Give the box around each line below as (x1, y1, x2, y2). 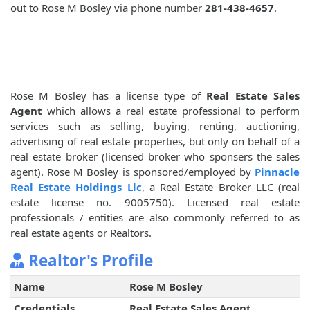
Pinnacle (255, 165, 300, 179)
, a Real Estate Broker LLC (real (141, 180, 300, 194)
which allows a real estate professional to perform (42, 104, 300, 118)
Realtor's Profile (24, 250, 153, 272)
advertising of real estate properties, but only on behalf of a (10, 134, 300, 149)
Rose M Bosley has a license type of (10, 89, 207, 103)
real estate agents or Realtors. (10, 226, 152, 240)
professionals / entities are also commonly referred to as (10, 210, 300, 225)
